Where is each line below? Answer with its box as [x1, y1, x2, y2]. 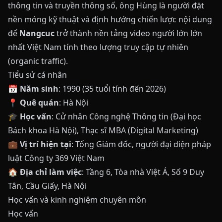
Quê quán [20, 97, 59, 108]
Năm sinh [20, 83, 58, 94]
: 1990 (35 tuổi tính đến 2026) [58, 83, 166, 94]
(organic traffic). [8, 55, 68, 66]
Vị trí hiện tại [20, 139, 71, 150]
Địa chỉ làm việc [20, 166, 82, 177]
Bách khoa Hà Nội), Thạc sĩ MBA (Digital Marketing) [8, 125, 198, 136]
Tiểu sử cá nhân [8, 69, 67, 80]
